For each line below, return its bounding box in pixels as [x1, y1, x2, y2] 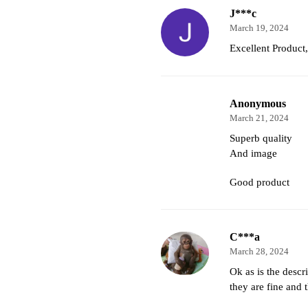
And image [229, 148, 277, 159]
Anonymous [229, 98, 286, 110]
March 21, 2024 [229, 113, 289, 124]
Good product [229, 176, 289, 188]
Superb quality [229, 133, 292, 144]
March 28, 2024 [229, 246, 289, 256]
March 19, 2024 [229, 23, 289, 34]
